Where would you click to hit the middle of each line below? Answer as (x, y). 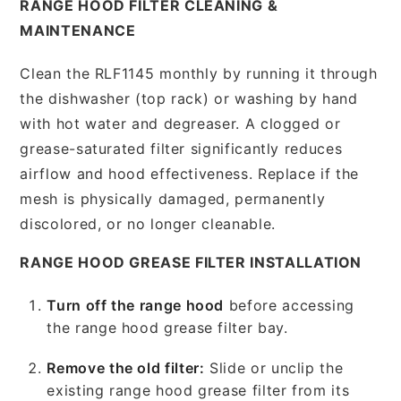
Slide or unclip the (274, 367)
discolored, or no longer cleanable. (148, 223)
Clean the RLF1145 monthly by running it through (199, 73)
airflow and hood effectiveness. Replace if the (189, 173)
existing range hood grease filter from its (198, 390)
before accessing (290, 305)
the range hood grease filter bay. (167, 327)
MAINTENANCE (78, 30)
